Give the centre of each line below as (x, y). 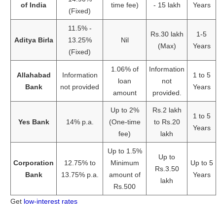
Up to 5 (202, 163)
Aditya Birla (34, 40)
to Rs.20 (167, 122)
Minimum (125, 163)
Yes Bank (34, 122)
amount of (125, 174)
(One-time (125, 122)
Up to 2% (125, 110)
